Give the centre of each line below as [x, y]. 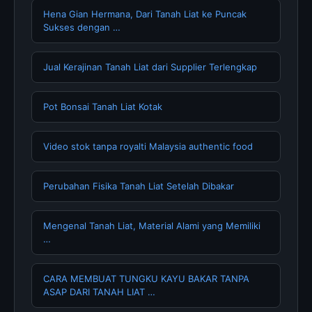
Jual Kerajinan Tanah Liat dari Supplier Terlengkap [150, 67]
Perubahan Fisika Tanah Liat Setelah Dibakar [139, 186]
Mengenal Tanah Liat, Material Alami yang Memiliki [152, 226]
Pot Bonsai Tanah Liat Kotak [103, 107]
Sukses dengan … [82, 28]
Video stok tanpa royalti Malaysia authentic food [148, 147]
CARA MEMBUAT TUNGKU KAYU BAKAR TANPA [146, 279]
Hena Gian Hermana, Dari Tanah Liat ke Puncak [145, 14]
